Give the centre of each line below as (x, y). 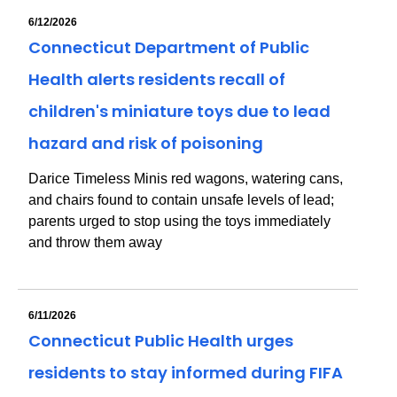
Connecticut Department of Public (169, 47)
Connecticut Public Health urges (161, 341)
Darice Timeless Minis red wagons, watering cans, (186, 179)
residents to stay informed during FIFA (186, 373)
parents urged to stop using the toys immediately (179, 221)
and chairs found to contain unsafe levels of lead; (181, 200)
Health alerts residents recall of (157, 79)
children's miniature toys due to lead (179, 111)
